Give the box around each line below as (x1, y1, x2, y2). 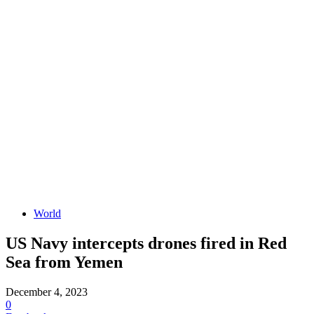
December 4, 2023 (6, 285, 88, 298)
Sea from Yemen (6, 252, 123, 271)
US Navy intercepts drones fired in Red (6, 233, 287, 252)
